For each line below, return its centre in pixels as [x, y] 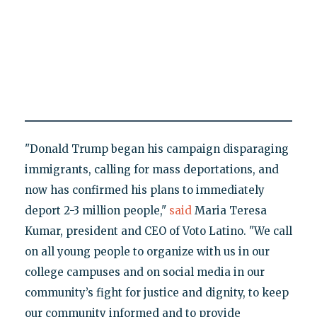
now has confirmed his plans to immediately [144, 190]
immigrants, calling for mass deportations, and [151, 169]
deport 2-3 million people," [97, 210]
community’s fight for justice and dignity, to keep [156, 292]
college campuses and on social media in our [144, 272]
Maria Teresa [229, 210]
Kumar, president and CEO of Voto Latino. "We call [158, 231]
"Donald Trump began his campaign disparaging [156, 149]
